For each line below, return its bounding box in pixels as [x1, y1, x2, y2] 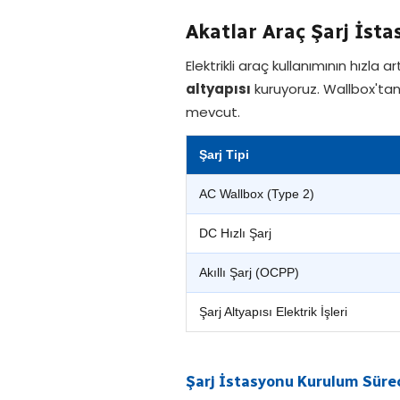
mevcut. [186, 103, 240, 121]
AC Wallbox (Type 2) [199, 187, 314, 201]
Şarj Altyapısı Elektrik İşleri [199, 304, 347, 319]
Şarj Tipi [199, 147, 249, 162]
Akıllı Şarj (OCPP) [199, 265, 299, 279]
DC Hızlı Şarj [199, 226, 271, 240]
